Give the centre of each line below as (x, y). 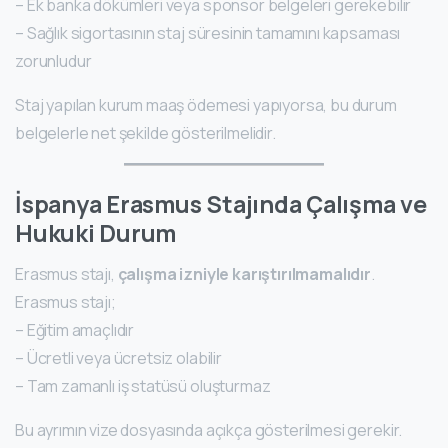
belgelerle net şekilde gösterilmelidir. (145, 133)
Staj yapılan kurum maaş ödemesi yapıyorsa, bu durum (206, 105)
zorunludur (53, 61)
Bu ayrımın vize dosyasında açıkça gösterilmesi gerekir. (209, 430)
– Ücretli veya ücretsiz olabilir (118, 358)
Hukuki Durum (96, 233)
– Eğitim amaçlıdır (75, 330)
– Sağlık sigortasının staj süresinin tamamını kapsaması (208, 33)
